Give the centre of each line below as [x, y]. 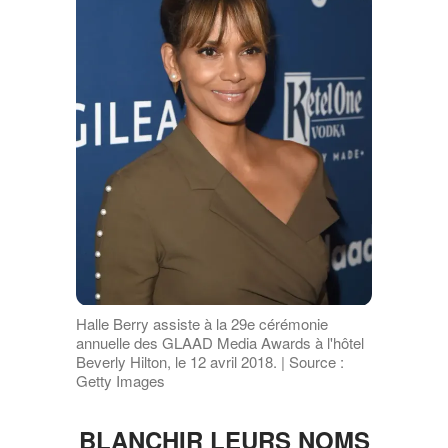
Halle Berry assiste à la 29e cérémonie [201, 323]
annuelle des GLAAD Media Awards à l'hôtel [219, 342]
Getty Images [120, 380]
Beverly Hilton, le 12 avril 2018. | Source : [209, 361]
